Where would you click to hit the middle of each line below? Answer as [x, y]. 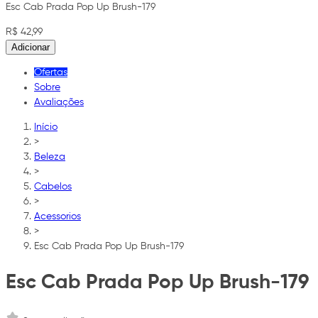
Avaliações [59, 102]
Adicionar [31, 47]
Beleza [50, 157]
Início [46, 127]
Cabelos [53, 186]
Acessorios [57, 216]
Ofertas [51, 72]
